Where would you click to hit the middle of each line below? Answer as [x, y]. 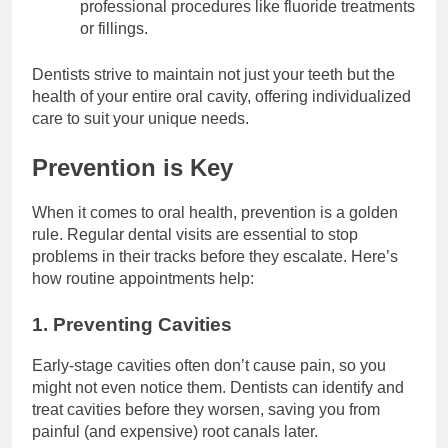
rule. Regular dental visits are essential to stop [195, 234]
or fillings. [114, 29]
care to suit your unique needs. [140, 119]
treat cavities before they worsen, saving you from [206, 409]
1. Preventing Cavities [132, 324]
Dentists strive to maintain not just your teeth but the [213, 75]
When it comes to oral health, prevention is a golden [215, 212]
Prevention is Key [132, 168]
